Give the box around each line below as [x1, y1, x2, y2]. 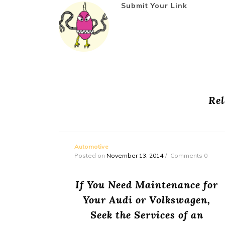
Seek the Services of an [90, 208, 203, 221]
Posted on [74, 151, 106, 159]
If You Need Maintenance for [75, 178, 218, 191]
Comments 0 [170, 151, 207, 159]
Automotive [74, 142, 108, 150]
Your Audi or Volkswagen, [83, 193, 210, 206]
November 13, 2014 [106, 151, 163, 159]
